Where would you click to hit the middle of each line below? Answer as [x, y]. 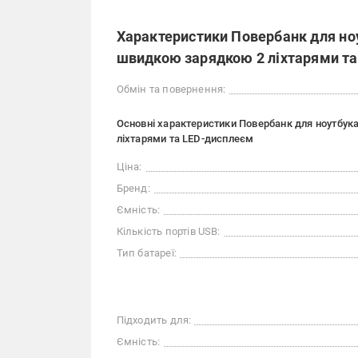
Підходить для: [154, 320]
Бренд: [133, 188]
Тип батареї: [146, 253]
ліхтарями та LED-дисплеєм [185, 139]
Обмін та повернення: [171, 89]
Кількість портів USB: [168, 231]
